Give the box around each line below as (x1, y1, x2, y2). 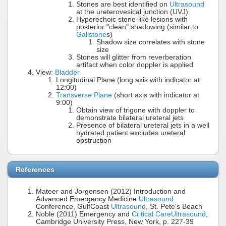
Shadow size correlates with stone (96, 38, 205, 46)
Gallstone (76, 30, 106, 38)
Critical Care (132, 210, 171, 218)
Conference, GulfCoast (36, 202, 111, 210)
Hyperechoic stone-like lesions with (76, 15, 188, 23)
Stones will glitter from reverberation (76, 53, 191, 61)
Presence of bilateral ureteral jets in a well (76, 121, 209, 129)
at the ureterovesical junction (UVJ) (76, 8, 188, 16)
